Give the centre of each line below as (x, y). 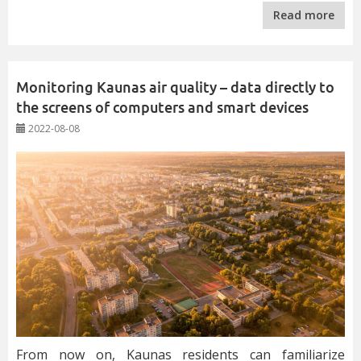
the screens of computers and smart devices (162, 108)
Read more (304, 15)
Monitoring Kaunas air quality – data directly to (175, 88)
